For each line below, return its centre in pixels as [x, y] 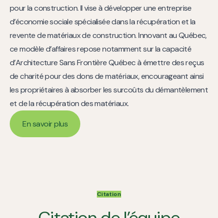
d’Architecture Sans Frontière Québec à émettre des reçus [107, 63]
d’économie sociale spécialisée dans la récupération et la [103, 22]
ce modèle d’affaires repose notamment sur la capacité [101, 49]
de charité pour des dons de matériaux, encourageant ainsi [107, 76]
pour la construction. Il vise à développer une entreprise [101, 8]
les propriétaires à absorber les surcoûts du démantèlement [109, 90]
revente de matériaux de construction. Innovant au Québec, [108, 36]
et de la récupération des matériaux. [69, 104]
